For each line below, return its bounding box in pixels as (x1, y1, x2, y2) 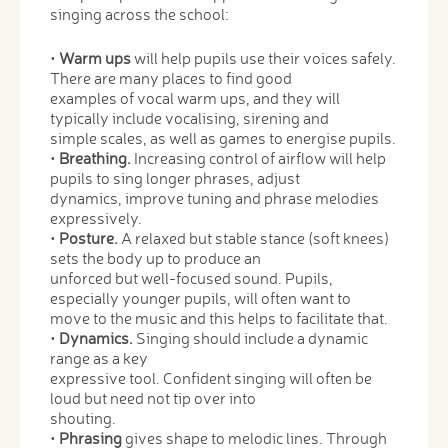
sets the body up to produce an (50, 247, 261, 268)
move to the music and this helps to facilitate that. (50, 307, 388, 328)
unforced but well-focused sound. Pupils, (50, 267, 333, 288)
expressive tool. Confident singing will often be (50, 367, 372, 388)
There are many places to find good (50, 67, 292, 88)
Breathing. (59, 147, 134, 168)
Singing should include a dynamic (136, 327, 368, 348)
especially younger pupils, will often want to (50, 287, 351, 308)
